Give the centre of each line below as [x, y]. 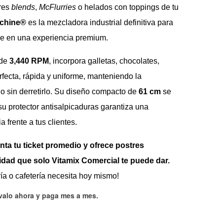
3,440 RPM [29, 61]
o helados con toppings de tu [128, 7]
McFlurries [58, 7]
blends [23, 7]
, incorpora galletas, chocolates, [104, 61]
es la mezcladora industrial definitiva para [100, 23]
